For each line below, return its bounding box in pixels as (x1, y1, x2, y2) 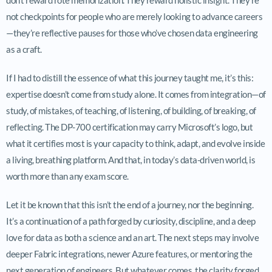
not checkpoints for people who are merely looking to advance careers (6, 10, 262, 22)
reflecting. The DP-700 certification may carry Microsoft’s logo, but (6, 121, 253, 132)
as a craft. (6, 43, 42, 55)
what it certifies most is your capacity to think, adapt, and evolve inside (6, 137, 265, 149)
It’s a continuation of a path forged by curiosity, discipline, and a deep (6, 215, 256, 226)
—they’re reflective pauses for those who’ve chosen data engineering (6, 27, 258, 38)
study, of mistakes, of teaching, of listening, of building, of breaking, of (6, 104, 256, 116)
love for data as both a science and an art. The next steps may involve (6, 231, 259, 243)
